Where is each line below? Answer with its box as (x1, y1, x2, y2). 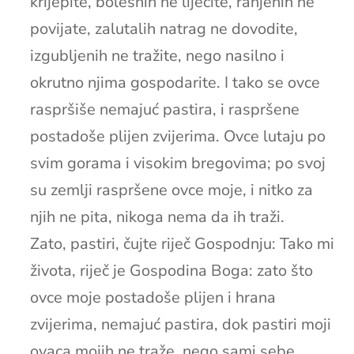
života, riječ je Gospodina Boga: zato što (29, 259, 313, 281)
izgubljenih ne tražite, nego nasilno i (29, 44, 284, 66)
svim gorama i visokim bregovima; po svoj (29, 152, 326, 174)
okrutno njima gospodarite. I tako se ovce (29, 71, 320, 93)
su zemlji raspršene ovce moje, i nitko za (29, 179, 313, 201)
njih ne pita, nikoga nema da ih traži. (29, 205, 284, 228)
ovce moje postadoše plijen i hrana (29, 286, 276, 308)
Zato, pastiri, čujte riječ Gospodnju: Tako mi (29, 232, 334, 254)
